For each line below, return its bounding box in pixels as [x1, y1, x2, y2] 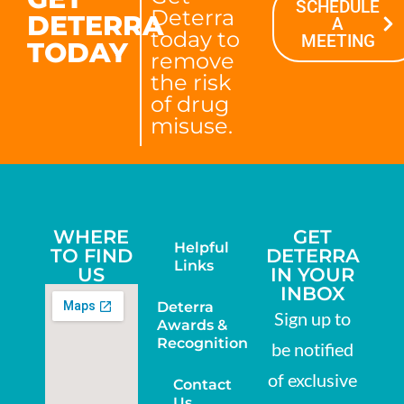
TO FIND [50, 244, 133, 268]
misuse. [150, 113, 233, 140]
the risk [150, 69, 231, 96]
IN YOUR [271, 263, 355, 287]
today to [150, 26, 240, 53]
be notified [271, 338, 354, 361]
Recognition [156, 335, 248, 353]
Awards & [156, 317, 227, 335]
